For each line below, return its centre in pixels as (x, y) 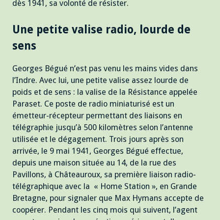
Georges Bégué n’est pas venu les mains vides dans (105, 69)
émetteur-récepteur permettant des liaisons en (97, 116)
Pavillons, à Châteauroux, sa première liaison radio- (104, 175)
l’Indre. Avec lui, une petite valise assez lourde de (100, 81)
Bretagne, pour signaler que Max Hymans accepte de (108, 198)
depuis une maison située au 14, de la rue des (94, 163)
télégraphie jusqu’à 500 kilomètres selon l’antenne (103, 128)
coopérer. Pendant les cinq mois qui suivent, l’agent (105, 210)
